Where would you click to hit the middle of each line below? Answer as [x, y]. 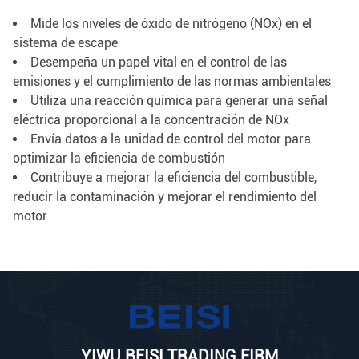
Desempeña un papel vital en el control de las [159, 62]
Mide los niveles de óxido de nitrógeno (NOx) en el [171, 23]
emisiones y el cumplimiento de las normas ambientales [172, 81]
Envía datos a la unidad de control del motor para [171, 139]
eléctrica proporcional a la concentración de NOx [151, 119]
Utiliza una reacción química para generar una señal [179, 100]
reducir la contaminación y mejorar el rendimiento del [165, 196]
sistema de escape [65, 42]
